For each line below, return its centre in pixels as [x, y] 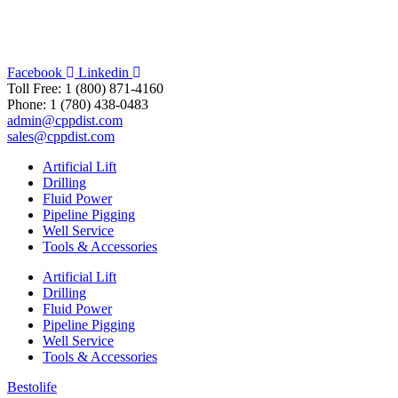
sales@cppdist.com [61, 137]
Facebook [35, 73]
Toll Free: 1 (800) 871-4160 [85, 89]
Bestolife [32, 387]
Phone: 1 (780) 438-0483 [78, 105]
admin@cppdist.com [65, 121]
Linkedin [103, 73]
